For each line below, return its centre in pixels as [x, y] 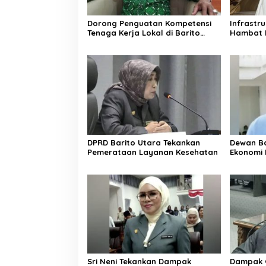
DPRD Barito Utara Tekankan [144, 142]
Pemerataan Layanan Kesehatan [153, 152]
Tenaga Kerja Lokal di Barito [144, 33]
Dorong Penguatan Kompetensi [149, 23]
